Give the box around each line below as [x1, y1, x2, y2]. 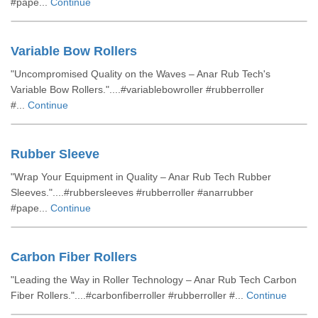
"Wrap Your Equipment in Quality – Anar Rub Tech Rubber [11, 171, 271, 182]
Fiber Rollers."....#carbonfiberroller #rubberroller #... [11, 290, 246, 301]
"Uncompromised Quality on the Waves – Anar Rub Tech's [11, 68, 270, 79]
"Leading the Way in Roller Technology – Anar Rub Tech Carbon [11, 274, 297, 285]
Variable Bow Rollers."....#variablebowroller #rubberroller [11, 84, 264, 95]
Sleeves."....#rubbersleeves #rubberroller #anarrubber [11, 187, 253, 198]
